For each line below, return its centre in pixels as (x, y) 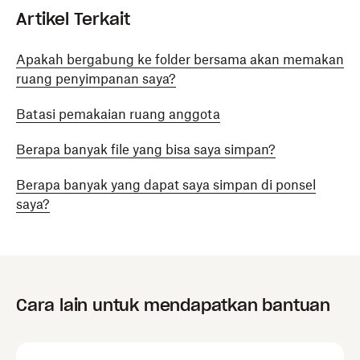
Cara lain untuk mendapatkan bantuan (173, 305)
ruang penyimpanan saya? (96, 79)
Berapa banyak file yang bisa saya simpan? (146, 149)
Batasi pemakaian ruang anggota (118, 114)
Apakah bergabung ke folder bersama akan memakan (180, 59)
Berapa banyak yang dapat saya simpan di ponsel (166, 185)
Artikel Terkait (73, 19)
